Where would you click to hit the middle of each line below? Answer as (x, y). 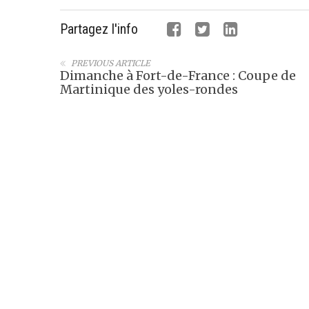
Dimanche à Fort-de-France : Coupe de (178, 75)
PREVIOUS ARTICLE (111, 63)
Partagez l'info (99, 29)
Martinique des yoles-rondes (149, 89)
